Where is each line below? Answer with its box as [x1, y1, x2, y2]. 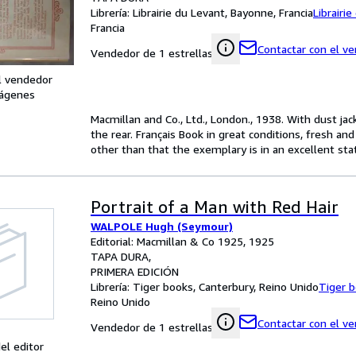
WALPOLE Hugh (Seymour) [91, 219, 233, 233]
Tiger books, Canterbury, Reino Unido [133, 280, 319, 293]
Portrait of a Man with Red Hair [91, 197, 339, 217]
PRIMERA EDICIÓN [91, 265, 179, 278]
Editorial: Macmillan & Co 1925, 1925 [91, 234, 274, 248]
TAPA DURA [91, 250, 149, 263]
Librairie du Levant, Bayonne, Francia [133, 6, 313, 19]
